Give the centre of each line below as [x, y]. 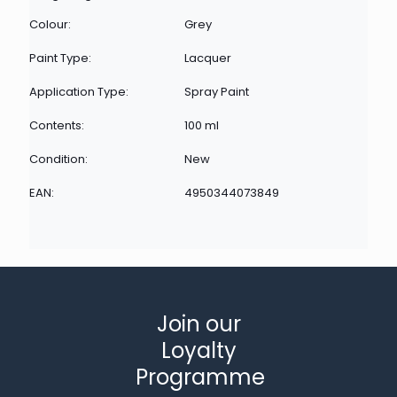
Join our [198, 324]
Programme [200, 377]
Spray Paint [217, 92]
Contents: [57, 125]
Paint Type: [60, 58]
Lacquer [208, 58]
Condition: [58, 159]
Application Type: [79, 92]
